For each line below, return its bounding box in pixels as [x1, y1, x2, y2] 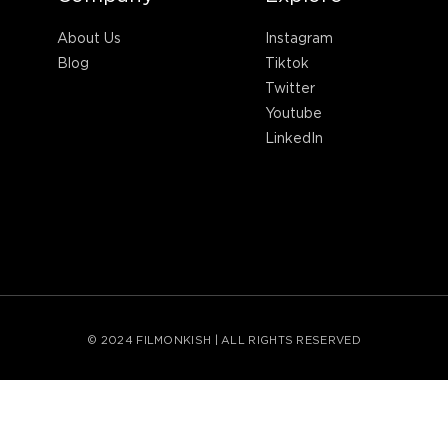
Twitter [265, 79, 316, 95]
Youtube [265, 104, 323, 120]
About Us [57, 29, 122, 45]
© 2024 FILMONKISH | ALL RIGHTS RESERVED [87, 334, 361, 347]
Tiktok [265, 54, 310, 70]
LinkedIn [265, 129, 324, 145]
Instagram [265, 29, 334, 45]
